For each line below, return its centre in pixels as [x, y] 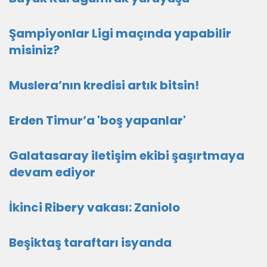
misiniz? [34, 50]
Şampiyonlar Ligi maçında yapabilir [120, 33]
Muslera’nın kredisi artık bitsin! [104, 85]
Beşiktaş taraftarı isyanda [90, 243]
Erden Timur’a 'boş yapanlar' [97, 120]
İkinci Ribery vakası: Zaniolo [94, 207]
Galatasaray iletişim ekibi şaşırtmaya [127, 156]
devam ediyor [52, 172]
